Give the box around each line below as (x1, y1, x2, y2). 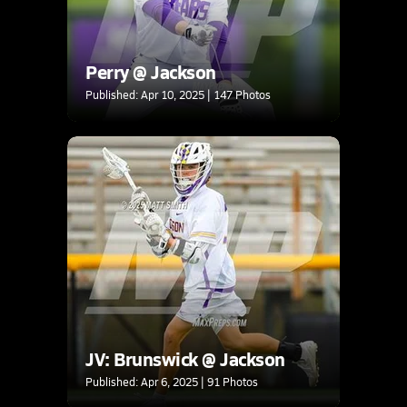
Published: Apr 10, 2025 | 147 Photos (85, 86, 271, 102)
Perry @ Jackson (85, 58, 216, 84)
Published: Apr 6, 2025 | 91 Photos (85, 373, 258, 389)
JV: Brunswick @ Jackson (85, 345, 285, 372)
